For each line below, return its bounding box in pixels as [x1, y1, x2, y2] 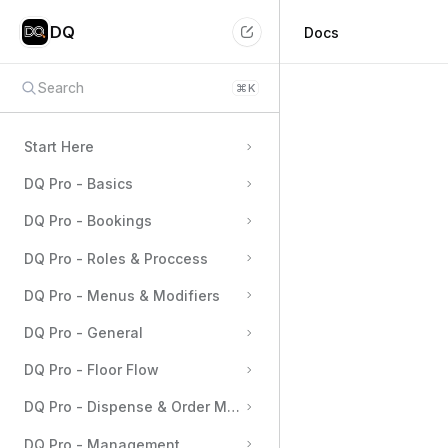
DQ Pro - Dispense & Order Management [24, 398, 307, 416]
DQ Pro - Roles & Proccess [24, 249, 208, 267]
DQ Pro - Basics [24, 175, 133, 193]
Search [37, 79, 84, 96]
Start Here [24, 138, 94, 156]
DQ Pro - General [24, 324, 143, 342]
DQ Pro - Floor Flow [24, 361, 159, 379]
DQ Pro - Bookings [24, 212, 152, 230]
